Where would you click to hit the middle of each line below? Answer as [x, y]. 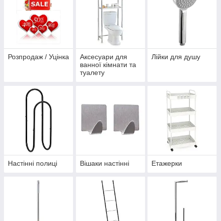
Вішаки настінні [104, 164]
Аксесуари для [103, 57]
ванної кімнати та [108, 65]
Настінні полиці [33, 164]
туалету [92, 73]
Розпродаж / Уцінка [38, 57]
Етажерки [167, 164]
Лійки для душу [176, 57]
